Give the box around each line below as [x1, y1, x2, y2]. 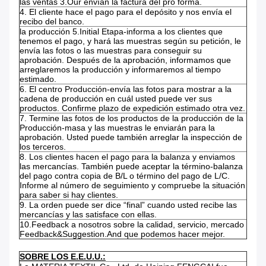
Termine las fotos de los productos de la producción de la [29, 113, 243, 123]
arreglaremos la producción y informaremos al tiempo [20, 65, 221, 75]
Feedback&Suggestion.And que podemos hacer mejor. [20, 229, 225, 239]
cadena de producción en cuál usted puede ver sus [20, 94, 212, 104]
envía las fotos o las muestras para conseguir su [20, 46, 202, 56]
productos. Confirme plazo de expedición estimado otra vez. [20, 103, 245, 113]
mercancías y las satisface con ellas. [20, 210, 157, 220]
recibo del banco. [20, 17, 84, 27]
